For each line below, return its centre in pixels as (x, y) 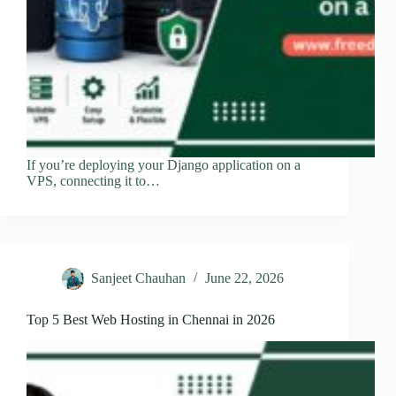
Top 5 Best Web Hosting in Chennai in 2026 (151, 320)
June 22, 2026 (244, 278)
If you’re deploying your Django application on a (164, 165)
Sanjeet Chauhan (138, 278)
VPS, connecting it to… (93, 181)
